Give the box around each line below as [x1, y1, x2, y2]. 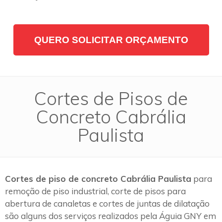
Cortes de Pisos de [34, 86, 188, 110]
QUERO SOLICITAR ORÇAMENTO [34, 34, 188, 45]
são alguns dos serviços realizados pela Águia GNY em [5, 210, 216, 221]
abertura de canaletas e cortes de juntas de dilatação [5, 198, 210, 209]
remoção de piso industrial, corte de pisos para [5, 185, 186, 196]
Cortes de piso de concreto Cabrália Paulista [5, 173, 191, 184]
